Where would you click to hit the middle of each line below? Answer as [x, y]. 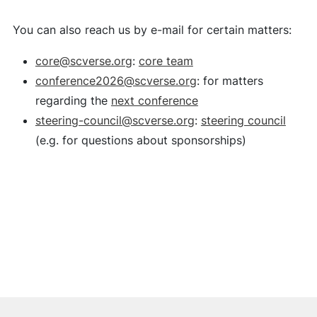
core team [166, 61]
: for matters [230, 81]
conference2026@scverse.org [116, 81]
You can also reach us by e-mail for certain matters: [152, 30]
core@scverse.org [83, 61]
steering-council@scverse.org [115, 120]
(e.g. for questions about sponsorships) [140, 140]
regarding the [73, 100]
